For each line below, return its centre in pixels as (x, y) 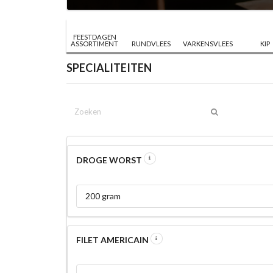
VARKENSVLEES (208, 43)
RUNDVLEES (151, 43)
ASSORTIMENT (95, 43)
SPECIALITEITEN (109, 68)
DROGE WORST (110, 160)
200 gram (103, 196)
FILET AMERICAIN (113, 240)
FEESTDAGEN (94, 37)
